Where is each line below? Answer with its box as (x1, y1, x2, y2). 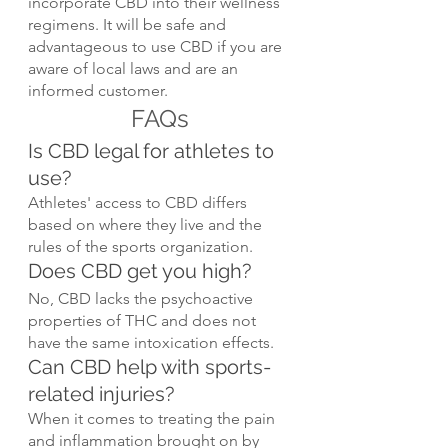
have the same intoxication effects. (28, 333, 274, 353)
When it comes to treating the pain (28, 409, 279, 429)
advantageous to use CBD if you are (28, 37, 286, 57)
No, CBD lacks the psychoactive (28, 289, 257, 309)
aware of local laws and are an (28, 59, 242, 79)
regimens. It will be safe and (28, 15, 230, 35)
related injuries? (28, 382, 175, 407)
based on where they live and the (28, 215, 266, 235)
